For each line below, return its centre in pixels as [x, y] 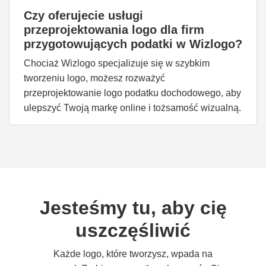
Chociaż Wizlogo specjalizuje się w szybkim [117, 63]
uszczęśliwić [133, 230]
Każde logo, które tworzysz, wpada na [133, 254]
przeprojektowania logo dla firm [114, 30]
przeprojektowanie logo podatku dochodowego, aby [132, 93]
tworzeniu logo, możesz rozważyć [94, 78]
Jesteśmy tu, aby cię [133, 208]
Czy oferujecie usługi [83, 15]
